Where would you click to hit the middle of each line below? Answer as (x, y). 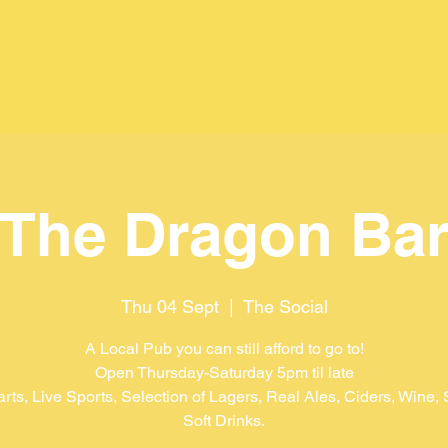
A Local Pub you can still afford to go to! (224, 348)
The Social (285, 306)
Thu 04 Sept (169, 306)
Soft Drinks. (224, 420)
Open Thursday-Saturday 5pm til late (224, 372)
